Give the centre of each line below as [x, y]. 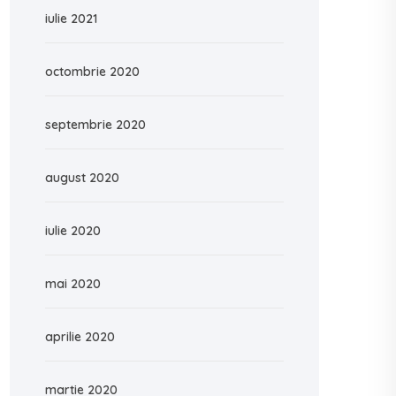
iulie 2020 [73, 231]
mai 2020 [73, 284]
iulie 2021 [71, 19]
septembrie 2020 [95, 125]
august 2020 [82, 178]
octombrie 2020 [92, 72]
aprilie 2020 [80, 337]
